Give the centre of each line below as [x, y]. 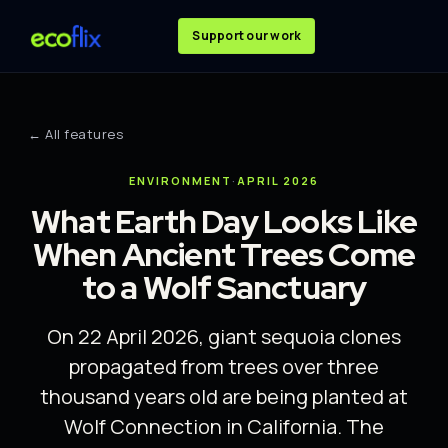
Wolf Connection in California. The [224, 426]
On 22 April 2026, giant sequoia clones [224, 336]
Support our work [247, 35]
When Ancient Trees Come [224, 254]
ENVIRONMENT [180, 180]
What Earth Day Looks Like [223, 221]
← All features [76, 134]
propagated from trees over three [224, 366]
